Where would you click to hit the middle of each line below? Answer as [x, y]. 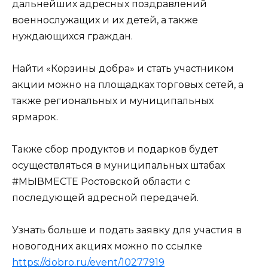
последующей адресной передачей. [105, 198]
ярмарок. [35, 117]
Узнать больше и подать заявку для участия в [127, 230]
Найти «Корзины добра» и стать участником [123, 68]
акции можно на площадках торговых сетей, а [128, 84]
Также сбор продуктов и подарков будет [115, 150]
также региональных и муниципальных [113, 100]
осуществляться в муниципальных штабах [118, 166]
